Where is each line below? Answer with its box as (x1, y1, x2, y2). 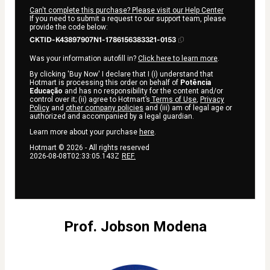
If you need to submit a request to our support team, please (30, 14, 226, 23)
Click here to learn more (138, 54, 218, 63)
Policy (30, 103, 49, 112)
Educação (30, 86, 63, 95)
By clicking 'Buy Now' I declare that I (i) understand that (30, 69, 213, 78)
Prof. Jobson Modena (63, 218, 207, 235)
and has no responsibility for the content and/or (63, 86, 223, 95)
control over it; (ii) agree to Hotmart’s (30, 95, 150, 104)
